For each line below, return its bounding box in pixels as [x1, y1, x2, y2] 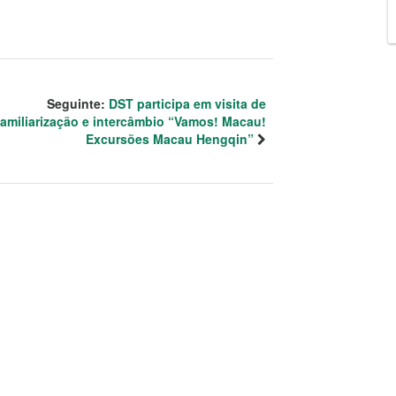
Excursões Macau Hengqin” [86, 129, 254, 148]
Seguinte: [47, 94, 109, 112]
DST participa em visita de [109, 94, 266, 112]
